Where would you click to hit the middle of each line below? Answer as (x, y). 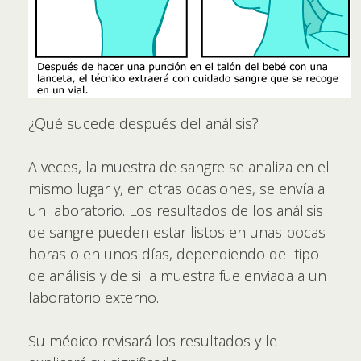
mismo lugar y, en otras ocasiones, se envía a (176, 188)
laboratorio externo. (93, 297)
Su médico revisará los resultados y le (153, 340)
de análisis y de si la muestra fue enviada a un (177, 275)
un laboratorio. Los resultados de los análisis (176, 210)
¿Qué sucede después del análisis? (143, 123)
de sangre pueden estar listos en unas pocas (177, 232)
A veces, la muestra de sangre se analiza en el (179, 166)
